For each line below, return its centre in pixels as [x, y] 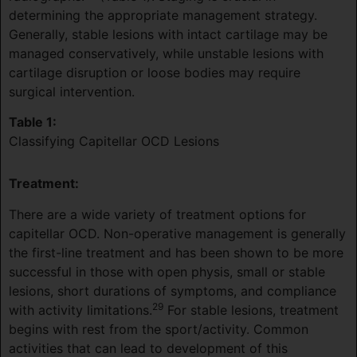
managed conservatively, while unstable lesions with [166, 54]
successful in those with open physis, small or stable [167, 271]
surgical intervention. [72, 92]
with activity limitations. [80, 310]
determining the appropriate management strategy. [163, 16]
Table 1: [33, 122]
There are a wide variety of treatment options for [157, 214]
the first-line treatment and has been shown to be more [176, 252]
